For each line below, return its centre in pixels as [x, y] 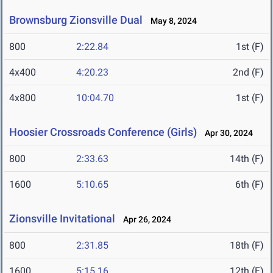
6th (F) [250, 185]
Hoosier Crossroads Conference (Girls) [103, 132]
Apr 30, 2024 [226, 133]
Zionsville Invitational [62, 219]
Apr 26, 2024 [144, 220]
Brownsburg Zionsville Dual [77, 20]
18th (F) [247, 246]
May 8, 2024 [171, 21]
